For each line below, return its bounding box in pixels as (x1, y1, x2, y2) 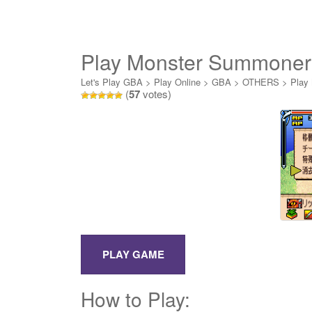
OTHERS (242, 75, 279, 88)
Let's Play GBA (81, 75, 143, 88)
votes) (140, 86, 171, 101)
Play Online (154, 75, 201, 88)
